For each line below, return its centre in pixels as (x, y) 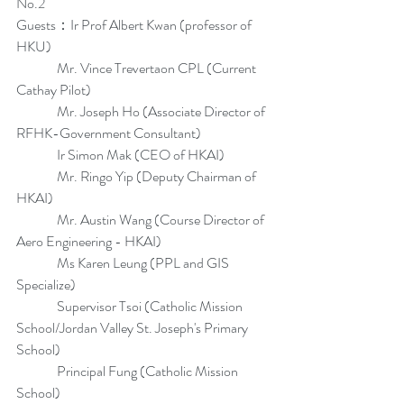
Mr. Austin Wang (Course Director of (142, 220)
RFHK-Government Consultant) (109, 133)
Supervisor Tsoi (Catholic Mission (131, 306)
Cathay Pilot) (54, 90)
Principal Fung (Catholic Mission (129, 371)
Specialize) (46, 285)
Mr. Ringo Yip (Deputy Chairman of (138, 176)
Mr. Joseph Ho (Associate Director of (142, 111)
